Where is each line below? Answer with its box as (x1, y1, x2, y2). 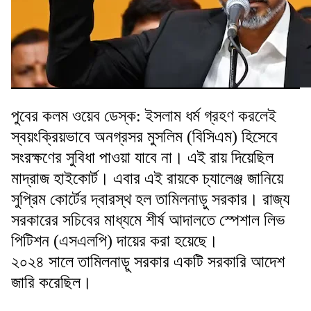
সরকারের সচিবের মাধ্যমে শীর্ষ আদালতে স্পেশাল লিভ (11, 210, 285, 229)
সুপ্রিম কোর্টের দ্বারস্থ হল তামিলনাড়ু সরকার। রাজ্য (11, 190, 289, 208)
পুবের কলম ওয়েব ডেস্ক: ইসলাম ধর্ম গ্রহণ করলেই (11, 106, 276, 125)
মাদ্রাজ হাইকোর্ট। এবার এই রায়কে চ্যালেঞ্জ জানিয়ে (11, 169, 283, 187)
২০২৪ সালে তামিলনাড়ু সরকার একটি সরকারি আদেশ (11, 252, 285, 271)
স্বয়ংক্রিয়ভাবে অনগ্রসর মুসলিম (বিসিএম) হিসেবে (11, 127, 278, 146)
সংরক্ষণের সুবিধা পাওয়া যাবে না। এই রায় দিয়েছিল (11, 148, 274, 167)
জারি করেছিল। (11, 273, 92, 292)
